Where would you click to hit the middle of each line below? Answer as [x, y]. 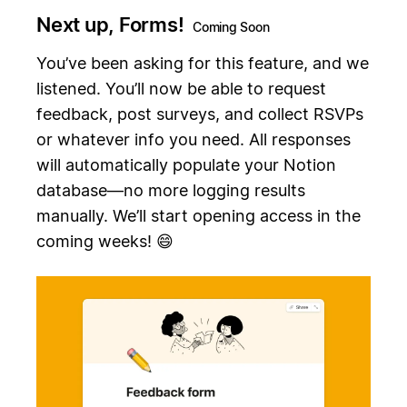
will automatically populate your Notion [186, 164]
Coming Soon [231, 27]
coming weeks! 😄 [105, 241]
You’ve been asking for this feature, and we [203, 63]
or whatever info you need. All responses [194, 139]
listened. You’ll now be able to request [181, 88]
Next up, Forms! [112, 25]
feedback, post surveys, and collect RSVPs [200, 114]
